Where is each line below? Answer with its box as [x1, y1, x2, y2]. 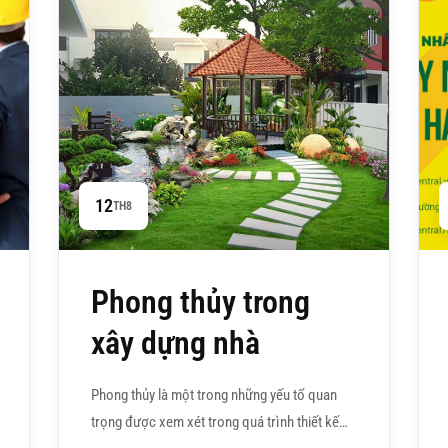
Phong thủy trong [91, 283, 311, 322]
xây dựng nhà [91, 324, 261, 363]
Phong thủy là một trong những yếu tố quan [91, 386, 338, 405]
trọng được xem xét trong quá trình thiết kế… [91, 413, 349, 432]
